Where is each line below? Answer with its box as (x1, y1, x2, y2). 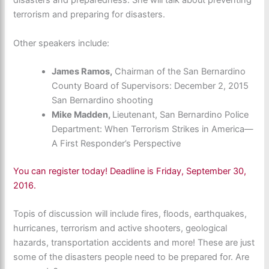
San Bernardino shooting (52, 94, 154, 106)
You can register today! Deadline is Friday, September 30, (13, 165, 247, 177)
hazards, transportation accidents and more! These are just (13, 237, 255, 249)
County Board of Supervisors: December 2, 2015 (52, 80, 249, 91)
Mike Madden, (52, 109, 113, 120)
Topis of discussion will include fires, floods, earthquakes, (13, 208, 247, 220)
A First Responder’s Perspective (52, 138, 181, 149)
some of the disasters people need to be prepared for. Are (13, 252, 250, 263)
